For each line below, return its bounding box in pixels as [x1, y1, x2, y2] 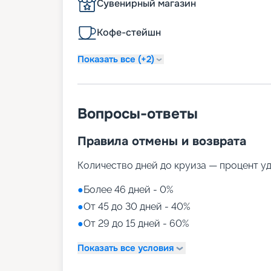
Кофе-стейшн [97, 26, 161, 39]
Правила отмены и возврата [77, 134, 246, 149]
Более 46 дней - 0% [83, 184, 173, 196]
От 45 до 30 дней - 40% [83, 201, 190, 213]
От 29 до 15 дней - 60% [83, 218, 189, 230]
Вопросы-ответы [77, 105, 198, 123]
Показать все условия [77, 241, 174, 254]
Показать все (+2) [77, 53, 154, 65]
